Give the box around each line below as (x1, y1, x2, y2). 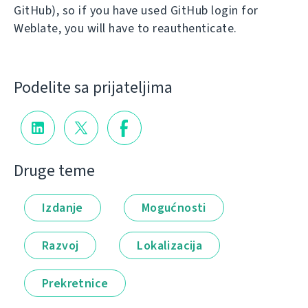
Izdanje (42, 199, 83, 216)
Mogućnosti (141, 199, 206, 216)
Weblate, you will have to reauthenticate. (14, 20, 237, 36)
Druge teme (14, 159, 95, 181)
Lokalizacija (137, 236, 203, 254)
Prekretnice (42, 274, 109, 291)
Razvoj (42, 236, 79, 254)
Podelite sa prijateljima (14, 76, 173, 98)
